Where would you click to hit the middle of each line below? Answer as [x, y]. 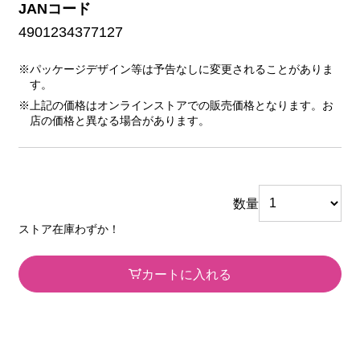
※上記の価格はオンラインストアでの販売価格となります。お [176, 106]
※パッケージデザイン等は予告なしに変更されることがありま [176, 70]
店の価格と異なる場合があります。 [119, 121]
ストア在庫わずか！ [69, 229]
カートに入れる [187, 274]
